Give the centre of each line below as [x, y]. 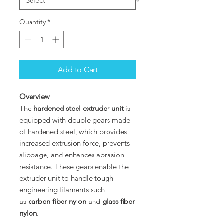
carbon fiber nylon [57, 201]
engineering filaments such [62, 189]
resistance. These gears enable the [74, 166]
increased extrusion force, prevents [75, 143]
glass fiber [118, 201]
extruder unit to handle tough [66, 178]
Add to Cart [77, 69]
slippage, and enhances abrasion [72, 155]
